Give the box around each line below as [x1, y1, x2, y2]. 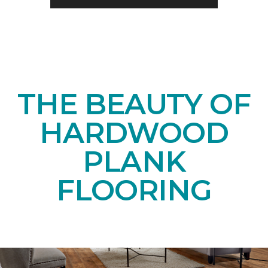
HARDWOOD [39, 115, 229, 151]
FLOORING [56, 173, 212, 208]
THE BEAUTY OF [17, 87, 251, 122]
